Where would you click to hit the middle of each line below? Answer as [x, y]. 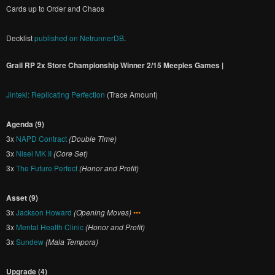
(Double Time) [93, 138]
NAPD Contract [41, 138]
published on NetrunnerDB [79, 38]
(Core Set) [71, 153]
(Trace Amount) [131, 94]
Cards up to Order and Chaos [55, 8]
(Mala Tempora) [72, 242]
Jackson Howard [44, 212]
